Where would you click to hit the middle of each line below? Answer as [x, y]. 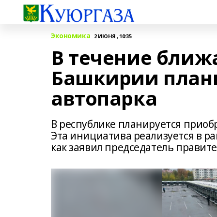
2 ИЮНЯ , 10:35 [113, 36]
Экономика [71, 36]
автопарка [104, 98]
